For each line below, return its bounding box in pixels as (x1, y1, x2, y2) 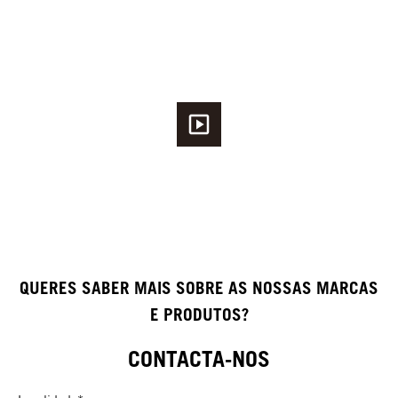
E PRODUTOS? (149, 304, 249, 324)
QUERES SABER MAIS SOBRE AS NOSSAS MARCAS (20, 277, 378, 298)
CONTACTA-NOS (128, 345, 270, 372)
